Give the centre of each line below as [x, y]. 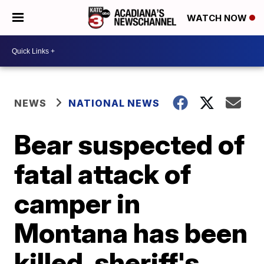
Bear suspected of [130, 144]
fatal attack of [103, 174]
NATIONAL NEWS [114, 103]
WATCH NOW [218, 18]
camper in [77, 203]
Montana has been [131, 233]
